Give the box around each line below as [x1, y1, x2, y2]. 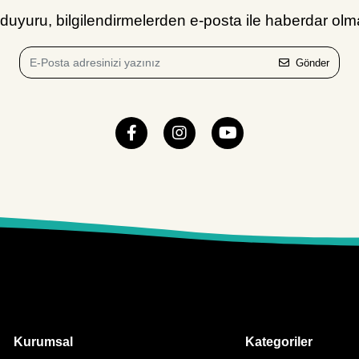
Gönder [296, 56, 329, 69]
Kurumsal [13, 335, 73, 349]
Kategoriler [245, 335, 313, 349]
